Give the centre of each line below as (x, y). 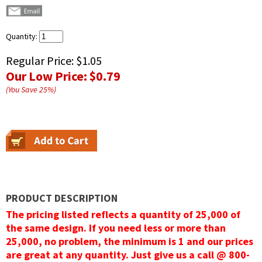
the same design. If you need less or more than (116, 228)
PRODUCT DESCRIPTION (62, 198)
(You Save (23, 90)
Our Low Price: (48, 76)
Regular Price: (41, 61)
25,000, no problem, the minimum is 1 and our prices (130, 242)
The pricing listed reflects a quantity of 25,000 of (123, 215)
